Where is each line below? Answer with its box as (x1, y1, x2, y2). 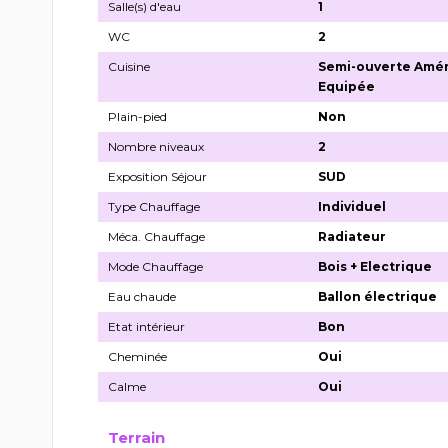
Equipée (318, 78, 376, 94)
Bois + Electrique (318, 258, 433, 274)
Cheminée (108, 348, 167, 364)
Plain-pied (108, 108, 167, 124)
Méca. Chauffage (108, 228, 205, 244)
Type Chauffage (108, 198, 200, 214)
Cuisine (108, 58, 150, 74)
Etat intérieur (108, 318, 185, 334)
